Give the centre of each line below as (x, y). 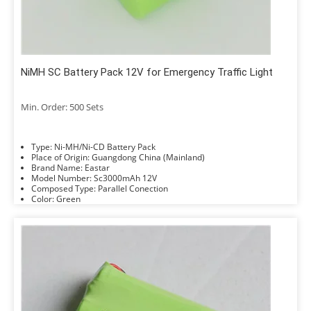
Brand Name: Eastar (97, 168)
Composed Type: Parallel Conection (133, 188)
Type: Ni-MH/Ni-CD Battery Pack (105, 147)
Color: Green (68, 199)
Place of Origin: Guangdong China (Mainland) (148, 157)
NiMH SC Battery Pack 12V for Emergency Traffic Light (147, 72)
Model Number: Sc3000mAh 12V (125, 178)
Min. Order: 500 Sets (62, 107)
